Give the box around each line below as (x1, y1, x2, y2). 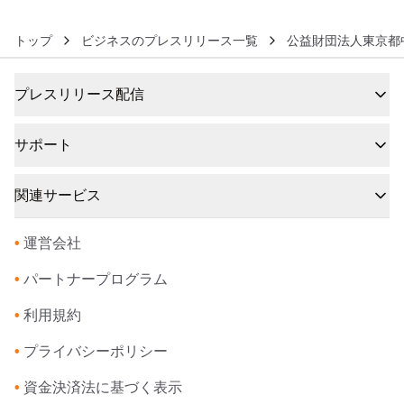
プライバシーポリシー (23, 344, 168, 359)
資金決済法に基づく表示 (23, 380, 182, 395)
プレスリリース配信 (14, 87, 144, 102)
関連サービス (14, 188, 101, 203)
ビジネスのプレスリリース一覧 (81, 32, 258, 48)
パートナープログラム (23, 271, 168, 287)
